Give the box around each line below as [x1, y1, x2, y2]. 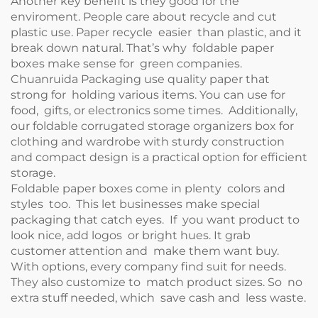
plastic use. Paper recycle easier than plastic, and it [11, 26, 305, 39]
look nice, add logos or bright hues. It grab [11, 229, 251, 242]
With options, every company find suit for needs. [11, 260, 286, 273]
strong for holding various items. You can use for [11, 88, 285, 102]
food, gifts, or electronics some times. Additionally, [11, 104, 297, 117]
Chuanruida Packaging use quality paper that [11, 72, 270, 86]
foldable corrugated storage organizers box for [33, 119, 294, 133]
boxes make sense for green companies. [11, 57, 242, 70]
